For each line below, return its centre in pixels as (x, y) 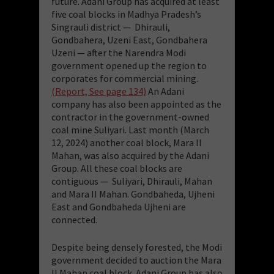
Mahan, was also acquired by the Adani (130, 155)
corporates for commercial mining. (125, 78)
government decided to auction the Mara (136, 260)
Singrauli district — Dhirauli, (111, 27)
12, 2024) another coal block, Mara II (127, 142)
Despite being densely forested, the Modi (137, 247)
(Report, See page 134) (99, 91)
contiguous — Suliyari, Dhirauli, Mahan (132, 181)
